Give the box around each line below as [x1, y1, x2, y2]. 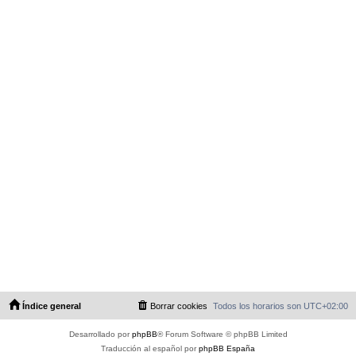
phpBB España [199, 344, 255, 354]
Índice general [22, 301, 81, 311]
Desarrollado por [68, 330, 132, 339]
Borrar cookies [150, 301, 207, 311]
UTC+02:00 [304, 301, 348, 311]
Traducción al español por [101, 344, 199, 354]
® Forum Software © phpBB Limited [157, 330, 288, 339]
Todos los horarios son [213, 301, 304, 311]
